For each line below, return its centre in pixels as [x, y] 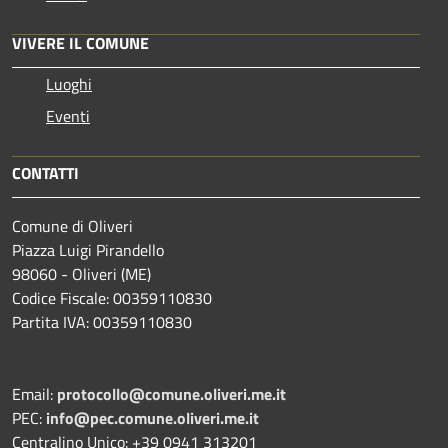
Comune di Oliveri [72, 225]
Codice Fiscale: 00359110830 [112, 297]
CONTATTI [45, 172]
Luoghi [69, 83]
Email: [34, 393]
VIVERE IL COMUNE [80, 42]
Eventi [68, 115]
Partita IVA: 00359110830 [102, 321]
